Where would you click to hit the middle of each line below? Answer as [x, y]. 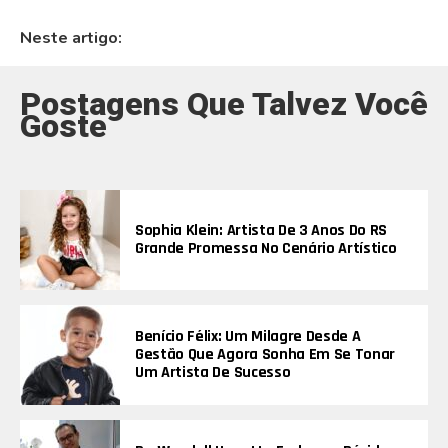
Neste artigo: [71, 37]
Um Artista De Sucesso [213, 372]
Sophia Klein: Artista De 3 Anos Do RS [261, 230]
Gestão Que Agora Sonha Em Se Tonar [265, 354]
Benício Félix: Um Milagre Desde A [248, 336]
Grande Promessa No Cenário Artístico [266, 248]
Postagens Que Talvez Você [224, 103]
